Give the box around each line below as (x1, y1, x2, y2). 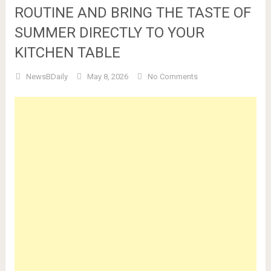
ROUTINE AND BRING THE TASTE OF (14, 4, 251, 21)
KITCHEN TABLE (14, 44, 120, 61)
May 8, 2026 (87, 72, 128, 81)
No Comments (147, 72, 198, 81)
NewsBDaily (25, 72, 68, 81)
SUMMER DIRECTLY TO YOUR (14, 24, 204, 41)
